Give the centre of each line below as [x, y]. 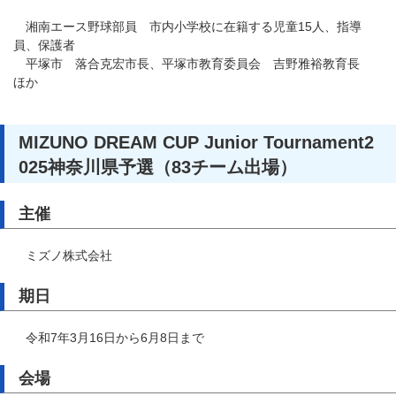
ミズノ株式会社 [63, 255]
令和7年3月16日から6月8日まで [109, 338]
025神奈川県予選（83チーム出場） [158, 167]
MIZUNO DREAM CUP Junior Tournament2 [196, 142]
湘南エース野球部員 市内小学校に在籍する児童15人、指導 [187, 27]
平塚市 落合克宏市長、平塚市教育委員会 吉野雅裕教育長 [193, 64]
